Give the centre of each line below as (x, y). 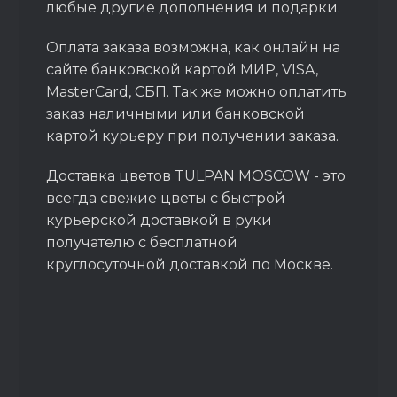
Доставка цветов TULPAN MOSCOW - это (196, 176)
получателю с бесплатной (142, 242)
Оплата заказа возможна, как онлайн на (194, 47)
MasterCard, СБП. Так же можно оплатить (197, 92)
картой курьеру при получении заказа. (193, 136)
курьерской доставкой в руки (160, 220)
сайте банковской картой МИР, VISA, (183, 70)
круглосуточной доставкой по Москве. (192, 265)
